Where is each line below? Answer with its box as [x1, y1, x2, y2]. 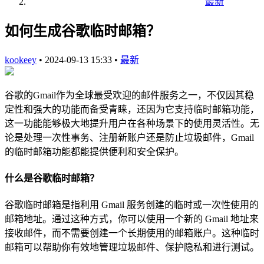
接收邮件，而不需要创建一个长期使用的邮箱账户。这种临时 [5, 228, 259, 239]
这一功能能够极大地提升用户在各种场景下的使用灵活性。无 [5, 118, 259, 128]
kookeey [5, 54, 37, 65]
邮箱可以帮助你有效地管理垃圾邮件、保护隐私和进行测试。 [5, 242, 259, 253]
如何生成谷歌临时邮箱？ [5, 23, 160, 39]
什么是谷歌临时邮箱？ [5, 173, 99, 184]
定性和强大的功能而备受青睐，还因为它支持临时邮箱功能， [5, 104, 259, 114]
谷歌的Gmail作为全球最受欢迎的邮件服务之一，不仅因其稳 [5, 90, 254, 100]
